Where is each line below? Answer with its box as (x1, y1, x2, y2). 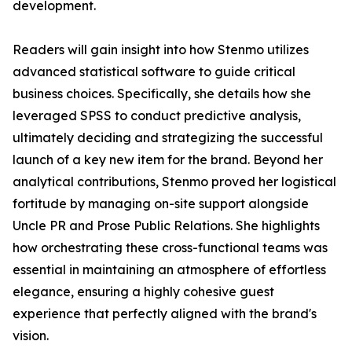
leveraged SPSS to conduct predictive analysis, (13, 108, 301, 124)
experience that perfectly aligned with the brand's (13, 306, 317, 322)
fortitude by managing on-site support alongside (13, 196, 309, 212)
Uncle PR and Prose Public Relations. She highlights (13, 218, 320, 234)
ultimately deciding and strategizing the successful (13, 130, 323, 146)
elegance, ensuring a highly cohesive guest (13, 284, 274, 300)
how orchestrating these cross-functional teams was (13, 240, 328, 256)
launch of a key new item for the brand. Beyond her (13, 152, 323, 168)
